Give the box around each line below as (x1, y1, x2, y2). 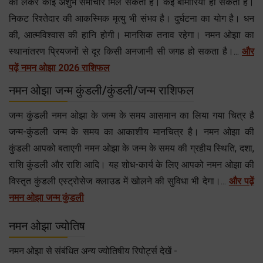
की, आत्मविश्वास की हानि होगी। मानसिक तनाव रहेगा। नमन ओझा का (9, 29, 254, 41)
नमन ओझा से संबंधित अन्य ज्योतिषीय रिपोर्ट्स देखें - (9, 245, 177, 257)
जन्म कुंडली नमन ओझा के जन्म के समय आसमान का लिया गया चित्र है (9, 109, 254, 121)
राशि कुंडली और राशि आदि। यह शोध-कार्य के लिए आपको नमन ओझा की (9, 159, 254, 170)
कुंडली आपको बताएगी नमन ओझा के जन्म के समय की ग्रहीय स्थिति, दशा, (9, 142, 254, 154)
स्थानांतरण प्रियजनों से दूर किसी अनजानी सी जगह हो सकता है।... (9, 45, 242, 57)
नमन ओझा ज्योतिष (9, 218, 85, 233)
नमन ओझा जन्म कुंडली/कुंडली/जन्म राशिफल (9, 83, 194, 97)
